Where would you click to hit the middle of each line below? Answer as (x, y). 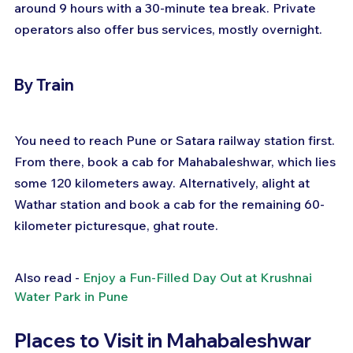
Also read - (48, 278)
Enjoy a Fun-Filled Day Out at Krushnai (199, 278)
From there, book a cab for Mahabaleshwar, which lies (176, 162)
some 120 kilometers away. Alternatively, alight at (163, 183)
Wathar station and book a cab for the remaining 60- (169, 204)
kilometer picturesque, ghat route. (116, 226)
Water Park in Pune (71, 297)
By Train (44, 85)
